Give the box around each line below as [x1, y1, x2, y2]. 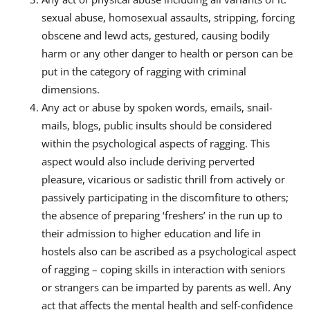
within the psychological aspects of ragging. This [42, 136, 270, 150]
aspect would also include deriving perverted [42, 154, 255, 168]
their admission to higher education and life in [42, 226, 261, 240]
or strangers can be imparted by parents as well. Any [42, 280, 291, 294]
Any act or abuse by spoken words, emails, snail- [42, 100, 273, 114]
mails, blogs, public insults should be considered [42, 118, 272, 132]
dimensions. [42, 82, 100, 96]
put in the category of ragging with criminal [42, 64, 246, 78]
